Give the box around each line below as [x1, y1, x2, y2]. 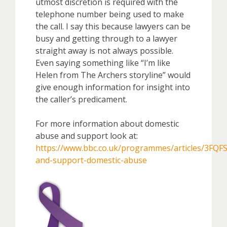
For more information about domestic [35, 118, 179, 129]
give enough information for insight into [35, 81, 190, 93]
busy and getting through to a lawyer [35, 32, 177, 44]
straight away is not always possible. [35, 45, 173, 56]
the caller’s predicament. [35, 93, 127, 105]
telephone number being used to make [35, 8, 184, 20]
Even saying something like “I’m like [35, 57, 170, 68]
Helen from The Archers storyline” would [35, 69, 191, 81]
